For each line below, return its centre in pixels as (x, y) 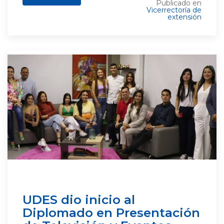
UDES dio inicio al (79, 199)
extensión (184, 17)
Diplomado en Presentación (111, 212)
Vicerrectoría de (174, 10)
